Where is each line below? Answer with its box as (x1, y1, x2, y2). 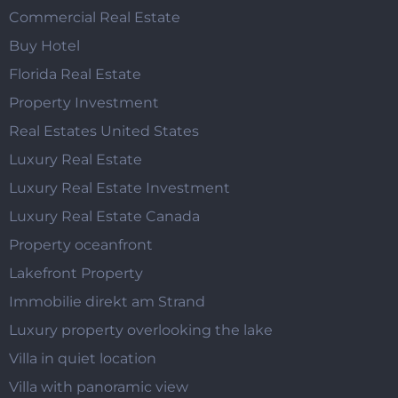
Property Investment (9, 94, 159, 112)
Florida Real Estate (9, 66, 141, 84)
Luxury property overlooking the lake (9, 322, 273, 339)
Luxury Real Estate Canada (9, 208, 200, 226)
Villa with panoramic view (9, 378, 188, 396)
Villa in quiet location (9, 350, 156, 368)
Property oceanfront (9, 236, 153, 254)
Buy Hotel (9, 37, 80, 55)
